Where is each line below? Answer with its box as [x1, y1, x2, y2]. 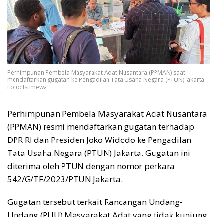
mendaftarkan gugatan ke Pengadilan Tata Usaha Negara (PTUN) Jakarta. [7, 75, 206, 84]
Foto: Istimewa [7, 82, 47, 91]
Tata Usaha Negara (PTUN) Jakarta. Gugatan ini [7, 147, 190, 158]
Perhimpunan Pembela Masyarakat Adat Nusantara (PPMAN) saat [7, 68, 185, 77]
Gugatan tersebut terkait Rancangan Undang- [7, 196, 183, 207]
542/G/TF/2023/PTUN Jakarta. [7, 173, 123, 185]
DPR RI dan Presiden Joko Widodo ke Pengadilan [7, 134, 191, 145]
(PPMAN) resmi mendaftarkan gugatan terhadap [7, 121, 194, 132]
